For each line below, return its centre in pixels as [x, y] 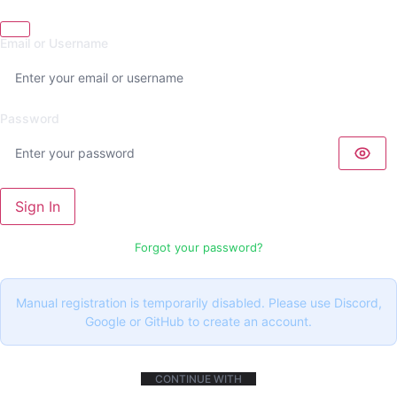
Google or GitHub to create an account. [198, 321]
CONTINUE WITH [198, 379]
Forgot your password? [198, 247]
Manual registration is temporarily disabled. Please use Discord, [198, 303]
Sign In [38, 206]
